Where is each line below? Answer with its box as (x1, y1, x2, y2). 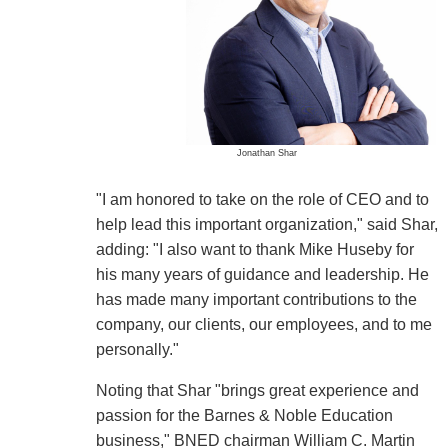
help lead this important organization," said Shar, (95, 215, 438, 233)
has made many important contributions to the (95, 290, 417, 308)
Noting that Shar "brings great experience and (95, 381, 419, 399)
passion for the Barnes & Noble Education (95, 406, 393, 424)
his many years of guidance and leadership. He (95, 265, 429, 283)
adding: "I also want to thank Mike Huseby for (95, 240, 414, 258)
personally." (95, 340, 179, 358)
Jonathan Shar (237, 147, 297, 158)
